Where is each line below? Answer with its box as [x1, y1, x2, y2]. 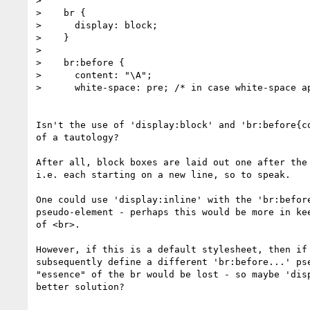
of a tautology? [36, 131, 125, 143]
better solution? [36, 281, 125, 292]
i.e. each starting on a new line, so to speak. [36, 169, 291, 180]
